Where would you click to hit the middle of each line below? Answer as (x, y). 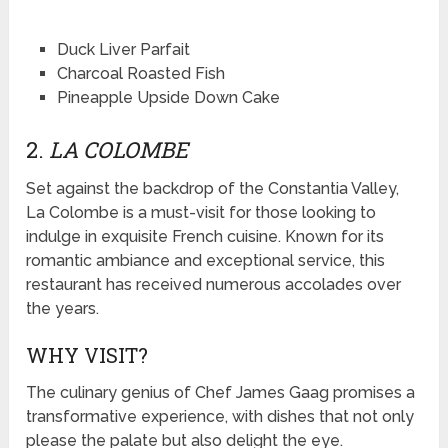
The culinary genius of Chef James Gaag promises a (221, 392)
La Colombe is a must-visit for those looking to (201, 212)
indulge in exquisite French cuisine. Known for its (205, 236)
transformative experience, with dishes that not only (220, 416)
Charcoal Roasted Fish (140, 73)
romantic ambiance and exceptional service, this (206, 260)
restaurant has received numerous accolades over (214, 284)
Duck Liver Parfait (123, 49)
